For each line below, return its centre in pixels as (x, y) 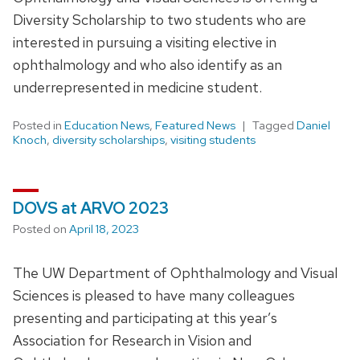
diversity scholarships (108, 139)
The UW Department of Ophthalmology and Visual (175, 272)
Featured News (195, 125)
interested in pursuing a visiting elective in (145, 42)
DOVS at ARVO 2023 (91, 208)
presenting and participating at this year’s (145, 317)
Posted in (39, 125)
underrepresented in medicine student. (137, 87)
